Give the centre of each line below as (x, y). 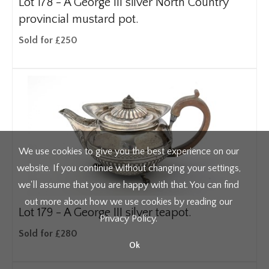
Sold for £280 (48, 234)
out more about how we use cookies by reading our (128, 202)
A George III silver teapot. (128, 213)
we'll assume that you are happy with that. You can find (128, 185)
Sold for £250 (48, 40)
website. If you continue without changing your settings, (128, 168)
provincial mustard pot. (79, 19)
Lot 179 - (41, 213)
